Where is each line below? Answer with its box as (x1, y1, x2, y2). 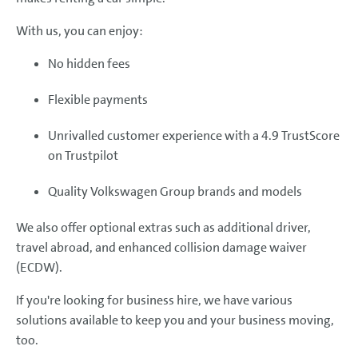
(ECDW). (16, 258, 62, 276)
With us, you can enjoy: (16, 22, 143, 39)
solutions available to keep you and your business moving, (16, 311, 334, 328)
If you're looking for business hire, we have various (16, 291, 292, 308)
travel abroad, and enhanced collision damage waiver (16, 238, 307, 256)
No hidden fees (48, 54, 130, 72)
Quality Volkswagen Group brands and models (48, 182, 302, 200)
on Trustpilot (48, 146, 118, 164)
